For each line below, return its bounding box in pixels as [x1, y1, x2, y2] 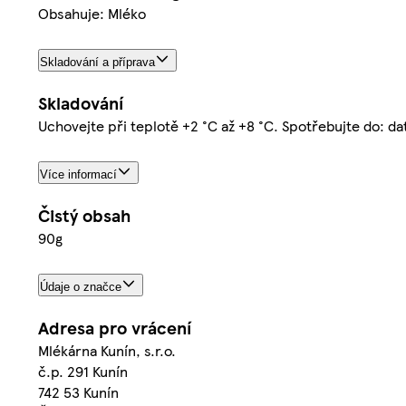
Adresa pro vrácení [38, 314, 191, 340]
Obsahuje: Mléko [38, 3, 146, 24]
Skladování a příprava [40, 55, 155, 70]
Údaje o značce [40, 279, 121, 294]
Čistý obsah [38, 203, 130, 227]
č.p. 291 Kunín [38, 360, 128, 382]
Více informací [40, 168, 117, 182]
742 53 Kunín [38, 381, 119, 402]
